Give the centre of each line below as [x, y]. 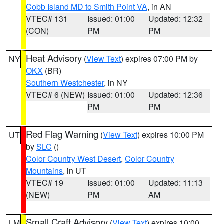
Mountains [44, 171]
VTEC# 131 [47, 19]
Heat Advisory [54, 58]
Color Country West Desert [73, 159]
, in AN [159, 7]
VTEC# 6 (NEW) [55, 95]
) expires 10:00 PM [171, 135]
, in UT [75, 171]
